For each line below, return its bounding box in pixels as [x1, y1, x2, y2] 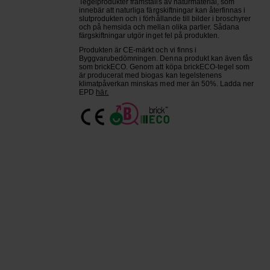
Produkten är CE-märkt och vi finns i [78, 46, 196, 55]
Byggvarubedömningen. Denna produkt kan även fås [78, 54, 253, 63]
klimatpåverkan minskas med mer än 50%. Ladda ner [78, 80, 254, 89]
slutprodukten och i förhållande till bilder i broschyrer [78, 14, 251, 24]
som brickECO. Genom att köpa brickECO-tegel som [78, 63, 250, 72]
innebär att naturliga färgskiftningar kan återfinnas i [78, 6, 246, 15]
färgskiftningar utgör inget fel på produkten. [78, 31, 220, 40]
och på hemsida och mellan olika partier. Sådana [78, 23, 240, 32]
